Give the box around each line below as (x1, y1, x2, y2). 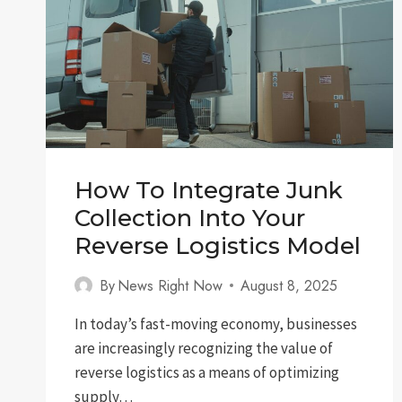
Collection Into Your (74, 203, 305, 232)
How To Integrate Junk (74, 175, 343, 205)
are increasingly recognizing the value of (74, 337, 333, 358)
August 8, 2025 (240, 275, 338, 296)
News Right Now (118, 275, 223, 296)
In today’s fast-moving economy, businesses (74, 313, 357, 334)
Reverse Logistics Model (74, 231, 361, 260)
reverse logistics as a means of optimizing (74, 362, 339, 382)
